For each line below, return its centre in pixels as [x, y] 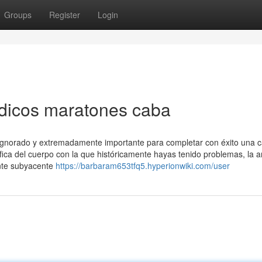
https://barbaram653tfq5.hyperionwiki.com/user [143, 166]
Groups [18, 15]
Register [65, 15]
